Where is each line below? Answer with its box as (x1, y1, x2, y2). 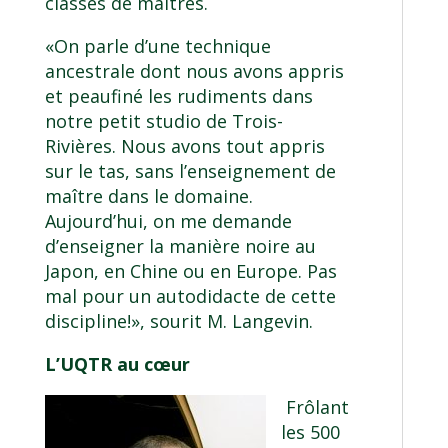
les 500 (280, 420, 340, 445)
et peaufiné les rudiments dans (44, 84, 313, 109)
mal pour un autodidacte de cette (44, 284, 336, 309)
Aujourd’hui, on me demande (44, 209, 292, 234)
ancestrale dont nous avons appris (44, 59, 344, 84)
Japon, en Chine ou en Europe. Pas (44, 259, 337, 284)
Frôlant (285, 395, 349, 420)
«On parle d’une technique (44, 34, 271, 59)
